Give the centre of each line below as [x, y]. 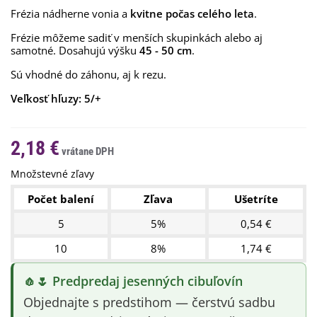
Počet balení [61, 199]
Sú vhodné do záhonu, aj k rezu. [88, 74]
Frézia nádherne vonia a [70, 13]
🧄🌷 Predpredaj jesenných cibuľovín [133, 281]
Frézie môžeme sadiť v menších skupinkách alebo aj [137, 38]
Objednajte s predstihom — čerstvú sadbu [149, 302]
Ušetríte [256, 199]
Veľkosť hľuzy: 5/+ [56, 98]
